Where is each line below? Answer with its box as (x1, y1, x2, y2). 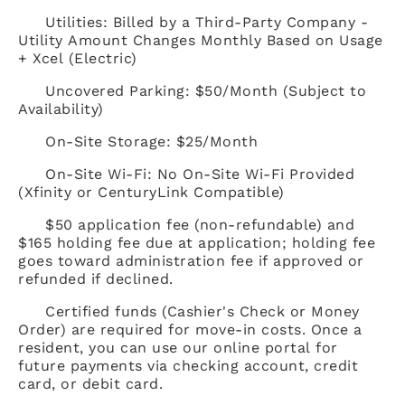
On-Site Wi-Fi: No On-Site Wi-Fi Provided (45, 165, 354, 183)
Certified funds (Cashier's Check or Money (45, 302, 360, 320)
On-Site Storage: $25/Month (45, 132, 258, 150)
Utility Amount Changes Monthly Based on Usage (18, 31, 383, 49)
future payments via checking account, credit (18, 356, 358, 374)
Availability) (18, 99, 104, 118)
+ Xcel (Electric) (18, 49, 137, 67)
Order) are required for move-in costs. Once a (18, 320, 363, 338)
